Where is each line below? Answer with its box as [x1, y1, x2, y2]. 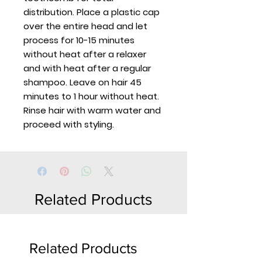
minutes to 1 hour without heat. [23, 90, 159, 102]
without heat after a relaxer [23, 48, 146, 60]
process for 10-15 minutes [23, 34, 135, 46]
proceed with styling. [23, 118, 114, 130]
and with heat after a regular [23, 62, 151, 74]
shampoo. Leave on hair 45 [23, 76, 142, 88]
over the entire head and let [23, 20, 147, 32]
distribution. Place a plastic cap [23, 6, 160, 18]
